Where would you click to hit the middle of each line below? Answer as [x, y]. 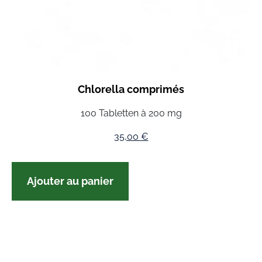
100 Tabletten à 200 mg [131, 113]
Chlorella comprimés [131, 89]
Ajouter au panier [70, 181]
